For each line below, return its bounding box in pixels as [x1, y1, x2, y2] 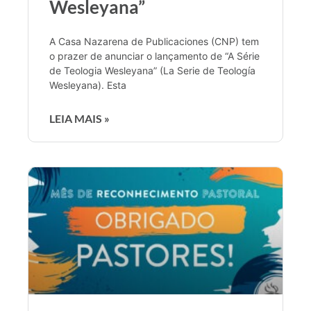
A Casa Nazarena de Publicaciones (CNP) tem [49, 35, 259, 47]
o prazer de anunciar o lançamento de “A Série [49, 49, 260, 62]
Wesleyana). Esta [49, 78, 126, 91]
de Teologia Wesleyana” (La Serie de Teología [49, 64, 255, 76]
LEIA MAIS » [49, 111, 110, 125]
